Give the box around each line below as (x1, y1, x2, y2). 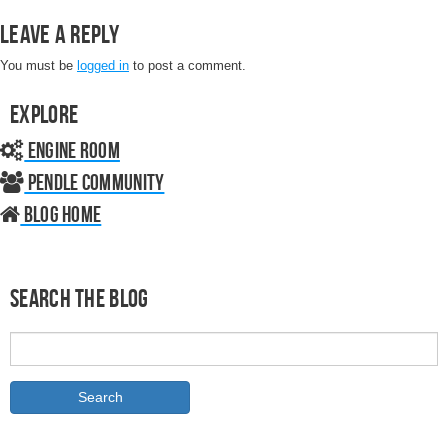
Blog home (20, 202, 102, 226)
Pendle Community (24, 170, 165, 194)
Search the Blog (10, 285, 149, 311)
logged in (77, 58, 129, 73)
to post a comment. (129, 58, 246, 73)
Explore (10, 101, 79, 127)
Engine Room (24, 138, 120, 162)
